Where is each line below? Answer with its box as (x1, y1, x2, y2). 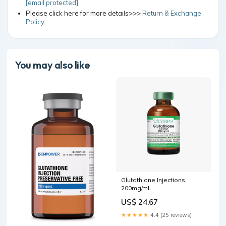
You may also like (15, 58, 90, 71)
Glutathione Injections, (121, 176, 187, 184)
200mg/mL (121, 184, 151, 192)
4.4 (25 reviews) (149, 211, 192, 218)
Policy (26, 17, 44, 26)
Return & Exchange (142, 9, 201, 17)
